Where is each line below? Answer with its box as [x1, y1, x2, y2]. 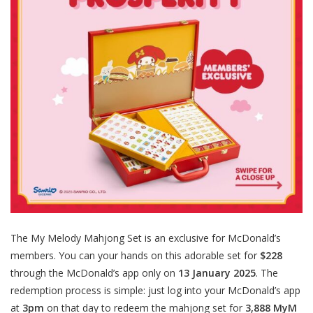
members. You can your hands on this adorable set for [10, 248, 260, 262]
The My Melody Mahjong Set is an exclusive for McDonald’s [10, 231, 281, 245]
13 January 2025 [178, 265, 256, 279]
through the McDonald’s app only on [10, 265, 178, 279]
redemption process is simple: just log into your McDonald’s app [10, 283, 300, 297]
